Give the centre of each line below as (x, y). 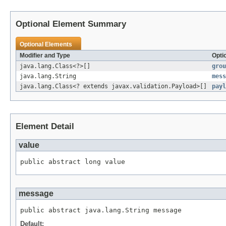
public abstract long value (73, 161)
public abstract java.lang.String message (101, 210)
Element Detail (45, 126)
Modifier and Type (45, 55)
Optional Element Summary (71, 24)
